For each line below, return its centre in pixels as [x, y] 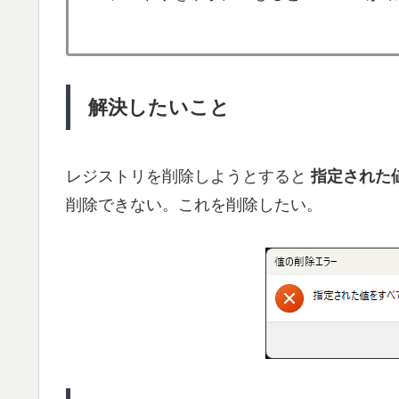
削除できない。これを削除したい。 [194, 204]
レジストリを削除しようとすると [188, 176]
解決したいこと [159, 108]
